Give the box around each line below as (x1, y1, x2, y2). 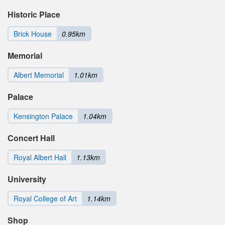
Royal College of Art (14, 193, 77, 203)
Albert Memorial (14, 69, 64, 80)
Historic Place (8, 8, 60, 20)
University (8, 173, 46, 185)
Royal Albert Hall (14, 152, 66, 162)
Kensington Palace (14, 110, 73, 121)
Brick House (14, 28, 52, 39)
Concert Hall (8, 132, 55, 144)
